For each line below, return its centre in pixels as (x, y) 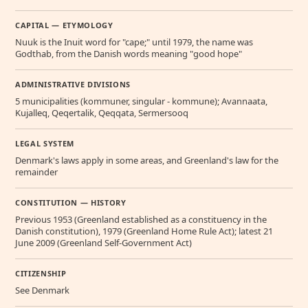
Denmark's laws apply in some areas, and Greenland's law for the (147, 160)
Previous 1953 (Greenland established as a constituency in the (141, 219)
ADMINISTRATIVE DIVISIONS (73, 84)
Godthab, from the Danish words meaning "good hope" (129, 53)
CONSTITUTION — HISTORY (71, 202)
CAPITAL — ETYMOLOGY (64, 25)
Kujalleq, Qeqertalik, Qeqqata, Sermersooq (102, 112)
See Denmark (42, 290)
